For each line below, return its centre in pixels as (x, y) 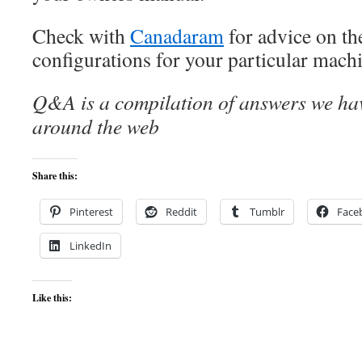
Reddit (181, 212)
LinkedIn (90, 246)
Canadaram (177, 36)
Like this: (52, 298)
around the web (96, 126)
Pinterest (91, 212)
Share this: (55, 176)
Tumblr (267, 212)
